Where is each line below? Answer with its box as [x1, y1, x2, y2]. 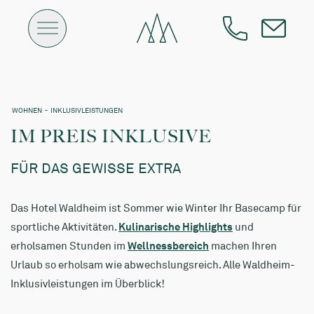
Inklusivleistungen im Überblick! [11, 277, 165, 290]
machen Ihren [209, 239, 277, 252]
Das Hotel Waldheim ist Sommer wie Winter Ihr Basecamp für [11, 201, 301, 214]
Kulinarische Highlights [118, 220, 233, 233]
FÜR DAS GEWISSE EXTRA [11, 159, 181, 177]
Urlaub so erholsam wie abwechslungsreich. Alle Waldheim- [11, 258, 295, 271]
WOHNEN [12, 106, 42, 114]
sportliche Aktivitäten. [11, 220, 118, 233]
